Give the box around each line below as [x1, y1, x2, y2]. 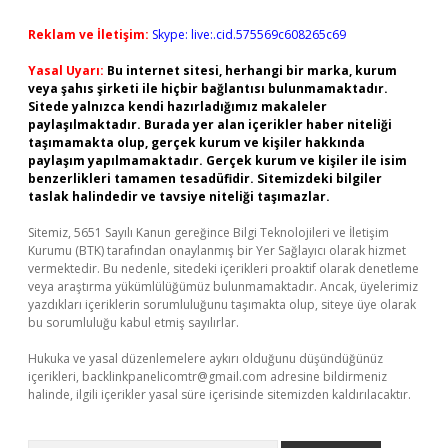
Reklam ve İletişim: [28, 26, 149, 43]
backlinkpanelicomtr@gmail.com [82, 368, 267, 385]
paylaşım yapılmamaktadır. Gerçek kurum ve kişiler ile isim [28, 152, 407, 169]
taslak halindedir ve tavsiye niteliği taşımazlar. [28, 188, 330, 205]
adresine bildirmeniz [267, 368, 387, 385]
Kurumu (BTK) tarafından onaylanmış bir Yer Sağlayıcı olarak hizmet [28, 242, 406, 259]
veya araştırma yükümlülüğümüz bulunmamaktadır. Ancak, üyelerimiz [28, 278, 418, 295]
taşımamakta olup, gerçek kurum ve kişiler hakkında [28, 134, 365, 151]
